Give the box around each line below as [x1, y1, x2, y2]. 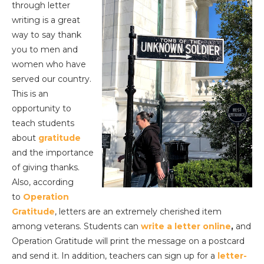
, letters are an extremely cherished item [55, 206, 222, 217]
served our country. [12, 74, 91, 85]
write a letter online [141, 221, 231, 232]
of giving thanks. [12, 162, 80, 173]
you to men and [12, 44, 78, 55]
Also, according [12, 177, 74, 188]
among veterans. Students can [12, 221, 141, 232]
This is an [12, 88, 48, 100]
